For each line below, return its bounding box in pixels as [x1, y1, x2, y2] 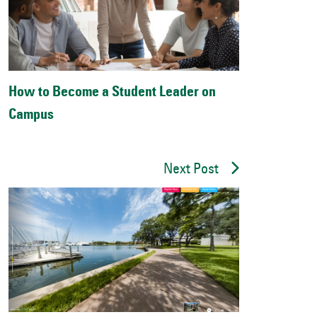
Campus [8, 108, 54, 123]
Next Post [163, 163, 219, 178]
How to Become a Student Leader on [8, 86, 216, 100]
